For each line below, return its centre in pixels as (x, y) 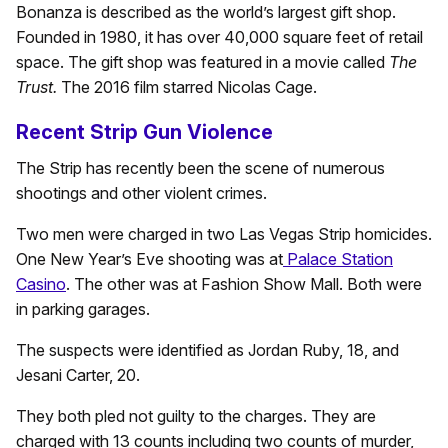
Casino (41, 284)
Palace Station (338, 259)
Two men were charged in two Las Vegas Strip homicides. (224, 234)
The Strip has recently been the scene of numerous (200, 168)
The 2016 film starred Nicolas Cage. (187, 87)
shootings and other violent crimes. (141, 193)
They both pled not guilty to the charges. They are (196, 416)
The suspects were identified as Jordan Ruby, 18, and (207, 350)
